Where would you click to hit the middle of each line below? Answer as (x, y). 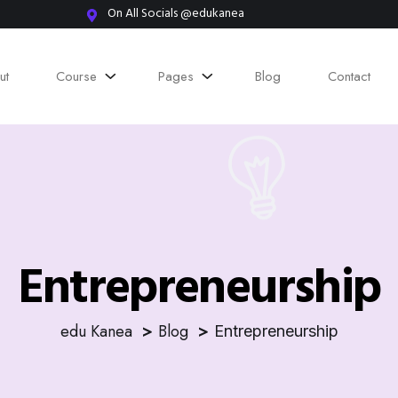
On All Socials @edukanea (175, 14)
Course (77, 76)
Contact (350, 76)
